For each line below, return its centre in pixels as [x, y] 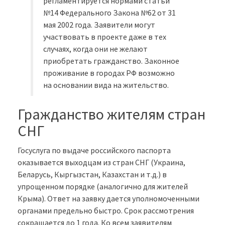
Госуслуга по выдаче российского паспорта [94, 150]
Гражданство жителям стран [111, 114]
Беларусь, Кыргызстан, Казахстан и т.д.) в [92, 174]
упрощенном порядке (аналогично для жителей [103, 186]
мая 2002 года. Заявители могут [99, 24]
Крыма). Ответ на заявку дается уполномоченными [108, 198]
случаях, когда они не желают [96, 48]
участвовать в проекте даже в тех [105, 36]
